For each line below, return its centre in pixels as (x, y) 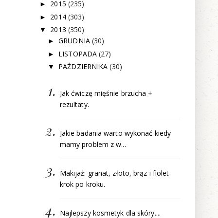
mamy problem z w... (93, 145)
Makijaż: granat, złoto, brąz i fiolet (114, 173)
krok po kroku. (82, 184)
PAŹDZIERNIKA (84, 67)
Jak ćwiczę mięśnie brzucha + (106, 93)
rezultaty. (74, 105)
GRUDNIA (75, 41)
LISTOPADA (79, 54)
